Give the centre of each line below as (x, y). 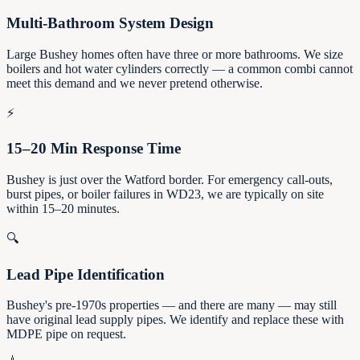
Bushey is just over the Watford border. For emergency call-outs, (170, 180)
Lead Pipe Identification (86, 274)
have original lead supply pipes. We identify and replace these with (175, 320)
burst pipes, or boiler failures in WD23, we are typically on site (165, 194)
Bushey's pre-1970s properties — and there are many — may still (172, 305)
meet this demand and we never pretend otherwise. (135, 83)
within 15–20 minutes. (63, 209)
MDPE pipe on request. (66, 334)
